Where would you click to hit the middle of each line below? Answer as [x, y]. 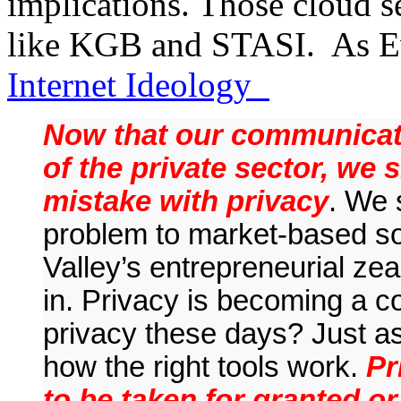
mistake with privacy [186, 201]
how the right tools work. [205, 367]
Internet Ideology [138, 84]
